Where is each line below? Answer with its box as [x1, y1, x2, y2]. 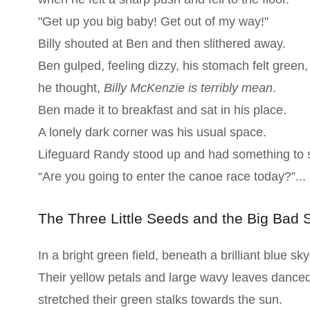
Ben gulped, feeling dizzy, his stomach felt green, [37, 59, 308, 73]
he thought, [37, 81, 104, 95]
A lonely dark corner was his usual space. [37, 125, 266, 139]
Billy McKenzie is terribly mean [103, 81, 273, 95]
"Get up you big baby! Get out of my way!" [37, 15, 268, 28]
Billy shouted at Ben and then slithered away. [37, 37, 286, 51]
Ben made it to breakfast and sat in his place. [37, 103, 286, 117]
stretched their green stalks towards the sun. [37, 293, 282, 307]
